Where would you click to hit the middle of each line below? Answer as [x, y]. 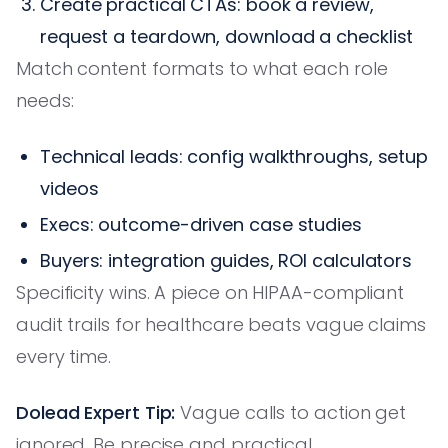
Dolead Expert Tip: [96, 412]
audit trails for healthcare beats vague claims [221, 324]
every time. [64, 356]
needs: [45, 100]
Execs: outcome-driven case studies [201, 224]
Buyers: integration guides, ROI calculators [226, 260]
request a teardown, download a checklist [227, 36]
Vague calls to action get [291, 412]
